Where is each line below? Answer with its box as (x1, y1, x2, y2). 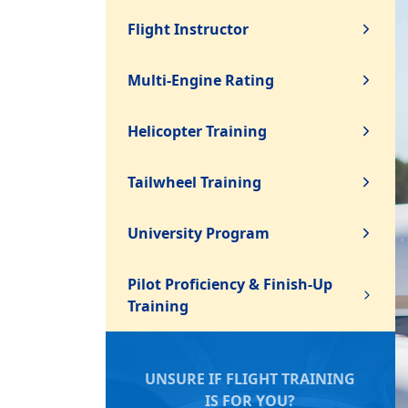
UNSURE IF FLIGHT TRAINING (145, 369, 356, 389)
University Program (127, 223, 270, 243)
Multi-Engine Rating (127, 70, 274, 90)
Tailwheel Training (127, 172, 261, 192)
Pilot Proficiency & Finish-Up (127, 274, 332, 294)
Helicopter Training (127, 121, 267, 141)
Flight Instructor (127, 19, 249, 39)
